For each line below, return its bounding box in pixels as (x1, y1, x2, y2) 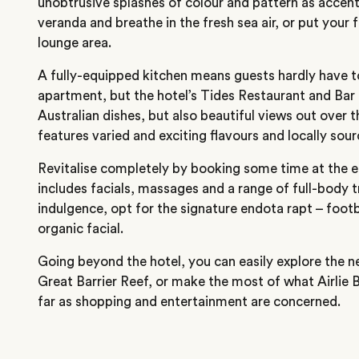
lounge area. (38, 35, 111, 50)
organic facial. (38, 221, 123, 236)
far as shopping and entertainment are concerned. (38, 294, 341, 309)
